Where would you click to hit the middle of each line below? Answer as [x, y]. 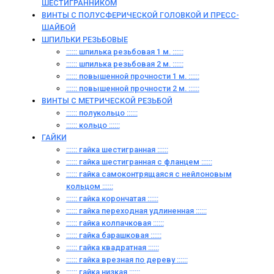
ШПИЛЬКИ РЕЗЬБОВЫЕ [84, 39]
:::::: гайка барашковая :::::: [113, 235]
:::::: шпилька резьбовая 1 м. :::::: [124, 52]
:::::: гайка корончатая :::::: [112, 198]
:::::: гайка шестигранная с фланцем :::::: [139, 162]
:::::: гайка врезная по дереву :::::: [127, 260]
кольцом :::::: [89, 186]
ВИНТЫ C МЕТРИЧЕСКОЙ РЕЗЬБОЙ [107, 101]
